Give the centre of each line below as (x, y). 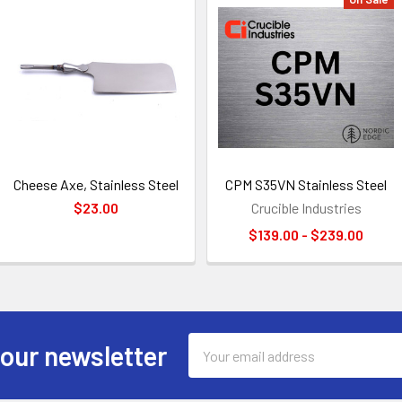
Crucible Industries (306, 208)
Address (213, 365)
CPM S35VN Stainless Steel (306, 184)
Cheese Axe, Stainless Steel (96, 184)
